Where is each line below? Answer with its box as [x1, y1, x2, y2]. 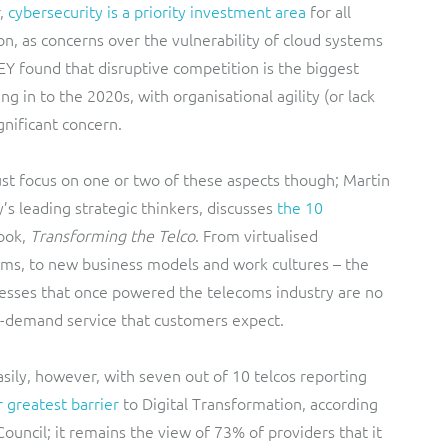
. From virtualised [195, 224, 318, 246]
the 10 [277, 196, 323, 218]
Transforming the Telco [30, 224, 195, 246]
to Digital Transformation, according [119, 392, 378, 414]
